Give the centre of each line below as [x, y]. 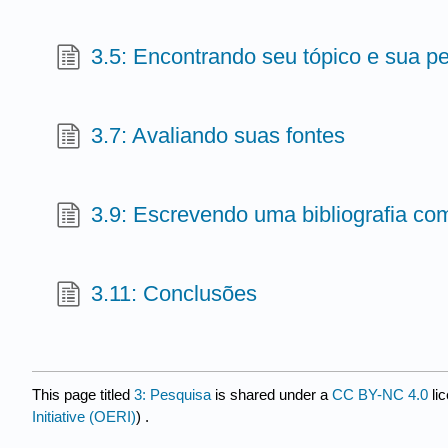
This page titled [83, 395]
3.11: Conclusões [174, 293]
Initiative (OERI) [84, 417]
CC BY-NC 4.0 [380, 395]
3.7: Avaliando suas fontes [218, 135]
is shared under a [271, 395]
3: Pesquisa [172, 395]
